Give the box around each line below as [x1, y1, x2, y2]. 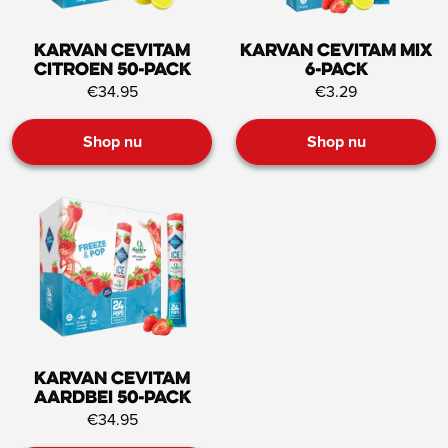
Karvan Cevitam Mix [240, 42, 432, 62]
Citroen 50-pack [33, 61, 191, 81]
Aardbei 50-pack [33, 389, 191, 409]
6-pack [304, 61, 368, 81]
